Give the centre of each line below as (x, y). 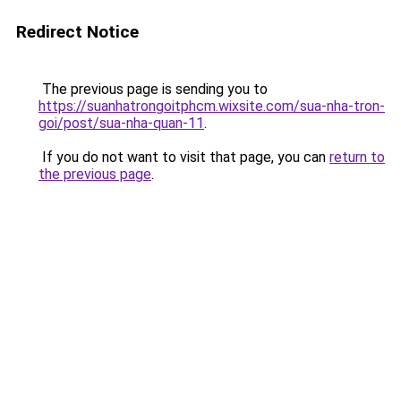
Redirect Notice (77, 32)
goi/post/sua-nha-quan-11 (121, 123)
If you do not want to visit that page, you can (184, 157)
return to (357, 157)
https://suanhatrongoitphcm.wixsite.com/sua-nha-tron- (212, 106)
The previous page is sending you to (153, 89)
